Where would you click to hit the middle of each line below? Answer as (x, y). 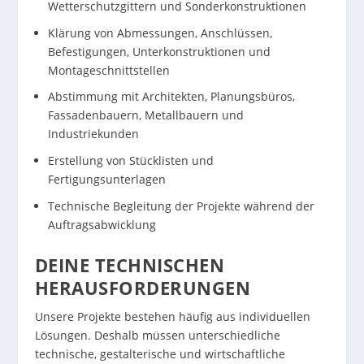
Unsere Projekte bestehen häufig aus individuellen (172, 316)
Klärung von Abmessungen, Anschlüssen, (160, 32)
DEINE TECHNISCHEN (130, 264)
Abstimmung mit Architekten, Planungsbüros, (171, 97)
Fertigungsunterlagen (106, 180)
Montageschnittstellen (108, 70)
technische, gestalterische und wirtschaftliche (160, 353)
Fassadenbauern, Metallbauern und (145, 115)
